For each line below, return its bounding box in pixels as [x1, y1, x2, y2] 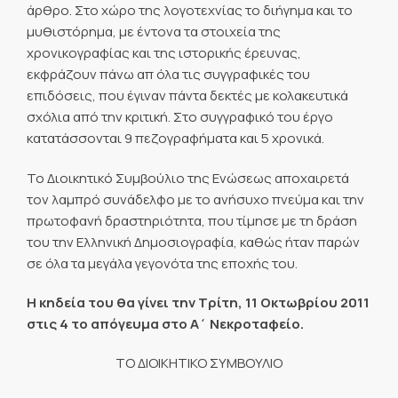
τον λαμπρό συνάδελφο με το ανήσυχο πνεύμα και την [27, 189, 364, 209]
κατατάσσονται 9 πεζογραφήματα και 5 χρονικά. [27, 129, 324, 148]
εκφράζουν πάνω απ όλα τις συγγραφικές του [27, 65, 310, 84]
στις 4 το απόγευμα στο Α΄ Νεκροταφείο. [27, 314, 304, 333]
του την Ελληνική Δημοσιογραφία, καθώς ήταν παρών [27, 232, 360, 251]
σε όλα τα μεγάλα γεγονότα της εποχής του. [27, 253, 298, 273]
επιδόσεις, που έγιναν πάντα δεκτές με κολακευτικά [27, 86, 348, 106]
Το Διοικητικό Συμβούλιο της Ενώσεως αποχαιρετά [27, 168, 349, 187]
